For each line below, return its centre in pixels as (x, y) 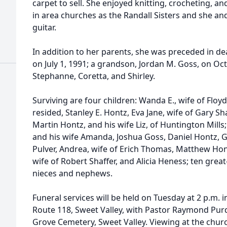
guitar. (44, 27)
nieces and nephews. (72, 173)
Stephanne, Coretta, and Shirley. (94, 76)
